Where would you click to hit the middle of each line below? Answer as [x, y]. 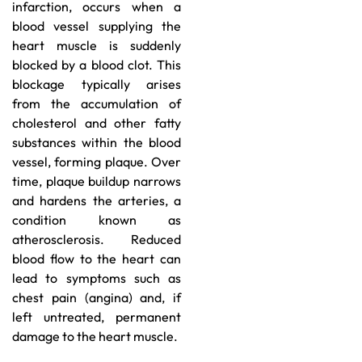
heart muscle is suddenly [97, 46]
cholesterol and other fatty [97, 123]
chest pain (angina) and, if [97, 298]
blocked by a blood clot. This [97, 65]
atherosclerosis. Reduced [97, 240]
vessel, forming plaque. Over [97, 162]
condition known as [97, 220]
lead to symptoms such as [97, 278]
